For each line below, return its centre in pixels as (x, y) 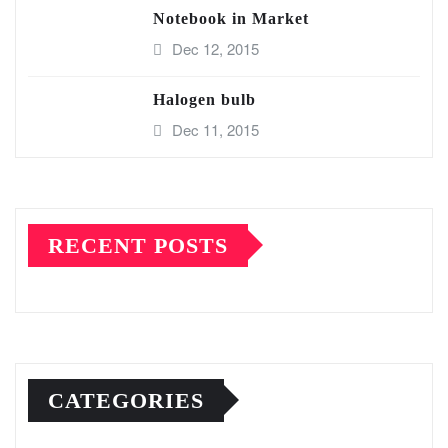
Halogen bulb (204, 99)
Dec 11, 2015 (215, 129)
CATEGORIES (126, 400)
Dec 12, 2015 (215, 48)
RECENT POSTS (138, 245)
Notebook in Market (231, 18)
